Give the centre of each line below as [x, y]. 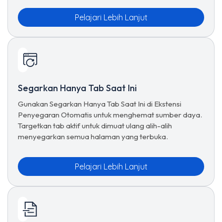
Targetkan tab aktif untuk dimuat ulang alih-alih [95, 126]
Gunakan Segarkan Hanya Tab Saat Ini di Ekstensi [100, 104]
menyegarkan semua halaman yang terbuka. [93, 137]
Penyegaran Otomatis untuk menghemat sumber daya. [110, 115]
